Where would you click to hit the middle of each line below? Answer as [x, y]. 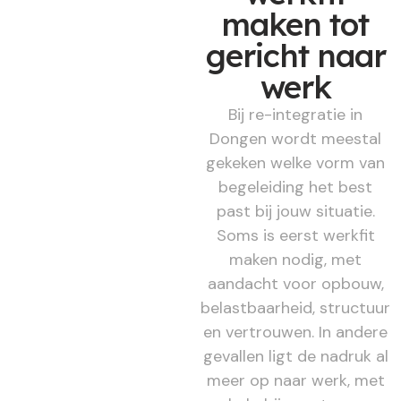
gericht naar [295, 55]
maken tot [296, 24]
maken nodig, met [296, 259]
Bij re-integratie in [296, 114]
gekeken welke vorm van [296, 162]
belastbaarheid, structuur [296, 307]
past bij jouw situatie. [295, 211]
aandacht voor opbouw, [295, 283]
